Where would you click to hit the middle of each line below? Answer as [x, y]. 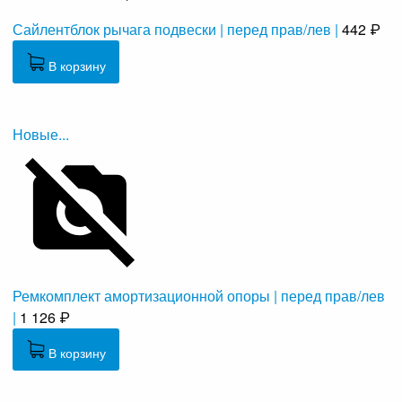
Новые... [41, 134]
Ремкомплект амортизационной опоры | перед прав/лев [199, 295]
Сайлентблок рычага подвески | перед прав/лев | [176, 30]
